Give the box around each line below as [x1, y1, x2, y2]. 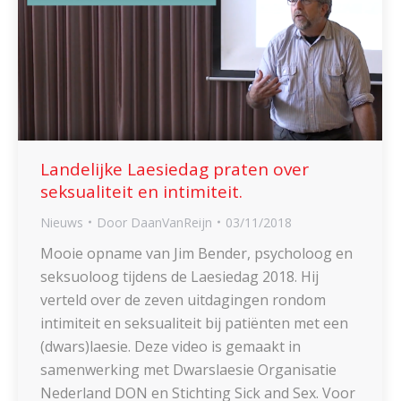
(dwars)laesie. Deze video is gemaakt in [40, 336, 301, 356]
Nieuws [40, 213, 83, 231]
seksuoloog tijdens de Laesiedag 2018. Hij [40, 266, 319, 286]
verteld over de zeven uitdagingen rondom [40, 289, 326, 310]
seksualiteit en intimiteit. [40, 179, 243, 203]
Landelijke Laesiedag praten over [40, 157, 309, 181]
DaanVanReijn [131, 213, 212, 231]
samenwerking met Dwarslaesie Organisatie [40, 359, 337, 380]
